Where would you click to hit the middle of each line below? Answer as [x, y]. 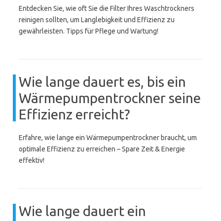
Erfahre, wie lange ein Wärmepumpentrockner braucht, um [108, 138]
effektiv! [32, 160]
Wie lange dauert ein [82, 211]
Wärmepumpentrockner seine [110, 98]
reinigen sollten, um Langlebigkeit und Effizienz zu [97, 20]
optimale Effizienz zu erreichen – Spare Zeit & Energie [102, 149]
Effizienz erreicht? [74, 114]
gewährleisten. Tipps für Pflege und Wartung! [89, 31]
